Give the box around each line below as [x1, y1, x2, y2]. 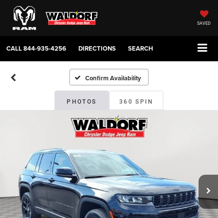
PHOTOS [67, 98, 97, 106]
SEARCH [128, 44, 153, 54]
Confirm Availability [85, 73, 142, 83]
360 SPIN [119, 98, 154, 106]
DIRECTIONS [78, 44, 116, 54]
